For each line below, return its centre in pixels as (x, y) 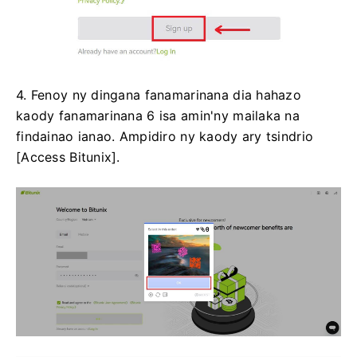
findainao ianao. (68, 136)
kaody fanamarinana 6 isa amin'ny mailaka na (158, 115)
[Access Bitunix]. (68, 157)
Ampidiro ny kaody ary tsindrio (216, 136)
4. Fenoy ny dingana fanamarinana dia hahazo (159, 94)
